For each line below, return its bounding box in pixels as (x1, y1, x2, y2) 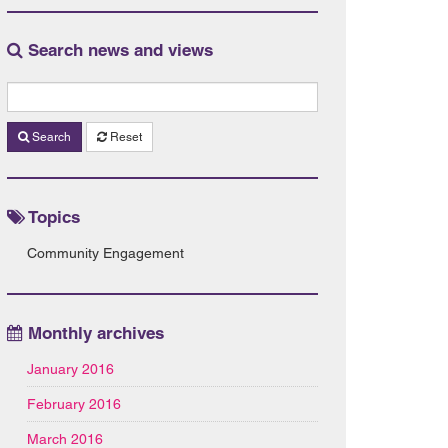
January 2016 (27, 360, 115, 377)
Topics (25, 206, 81, 227)
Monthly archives (23, 322, 165, 343)
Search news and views (23, 40, 214, 61)
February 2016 (27, 395, 122, 412)
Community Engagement (27, 244, 185, 261)
